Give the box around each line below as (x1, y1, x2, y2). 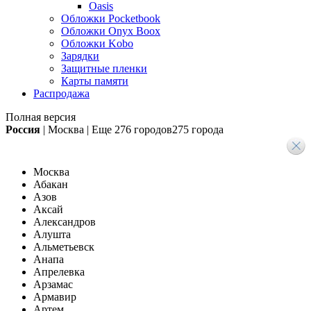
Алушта (33, 228, 71, 240)
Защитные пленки (61, 62, 147, 74)
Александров (33, 215, 96, 228)
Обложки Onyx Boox (61, 24, 160, 37)
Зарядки (61, 49, 99, 62)
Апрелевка (33, 265, 85, 278)
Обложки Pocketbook (61, 12, 160, 24)
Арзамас (33, 278, 73, 290)
